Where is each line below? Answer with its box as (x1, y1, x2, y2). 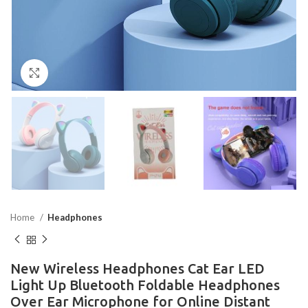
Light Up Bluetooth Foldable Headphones (10, 276, 280, 293)
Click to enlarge (48, 67, 117, 78)
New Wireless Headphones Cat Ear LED (10, 260, 265, 276)
